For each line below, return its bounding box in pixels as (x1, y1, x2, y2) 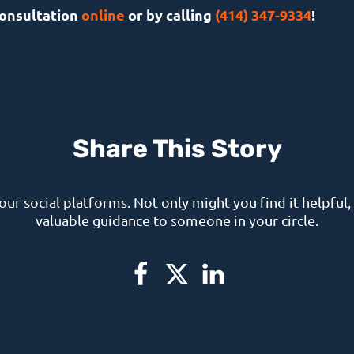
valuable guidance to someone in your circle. (36, 211, 318, 228)
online (81, 5, 125, 24)
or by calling (124, 5, 215, 24)
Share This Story (72, 137, 282, 164)
